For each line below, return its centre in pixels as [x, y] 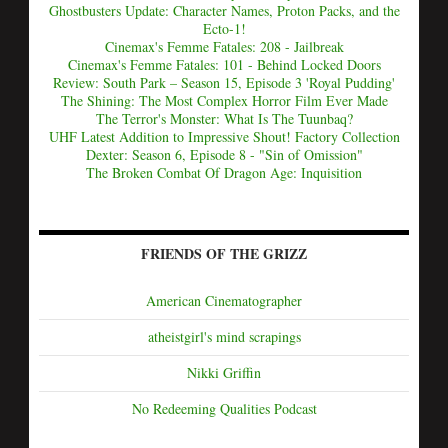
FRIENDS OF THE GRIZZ [224, 253]
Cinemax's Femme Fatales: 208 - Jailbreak [224, 46]
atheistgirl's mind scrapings [224, 336]
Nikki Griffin [224, 372]
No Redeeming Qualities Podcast [224, 408]
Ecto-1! [224, 28]
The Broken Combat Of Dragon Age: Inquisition [224, 172]
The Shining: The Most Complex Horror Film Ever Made [224, 100]
